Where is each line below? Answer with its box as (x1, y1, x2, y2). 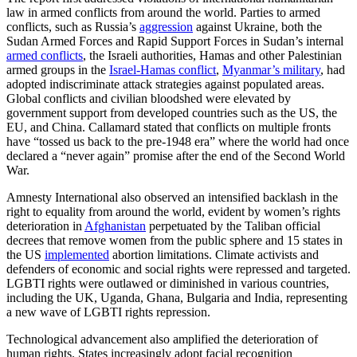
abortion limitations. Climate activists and (109, 248, 319, 261)
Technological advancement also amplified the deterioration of (6, 332, 318, 346)
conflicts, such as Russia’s (6, 20, 139, 33)
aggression (139, 20, 193, 33)
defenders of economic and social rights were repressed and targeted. (6, 262, 351, 276)
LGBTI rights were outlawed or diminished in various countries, (6, 277, 329, 290)
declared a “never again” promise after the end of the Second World (6, 149, 345, 163)
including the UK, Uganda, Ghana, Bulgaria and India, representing (6, 291, 347, 304)
